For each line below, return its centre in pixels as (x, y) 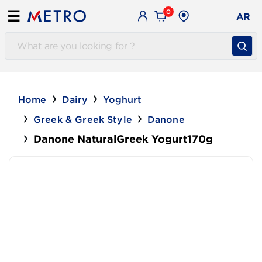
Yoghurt (123, 99)
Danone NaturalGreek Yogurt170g (123, 139)
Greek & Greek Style (83, 119)
